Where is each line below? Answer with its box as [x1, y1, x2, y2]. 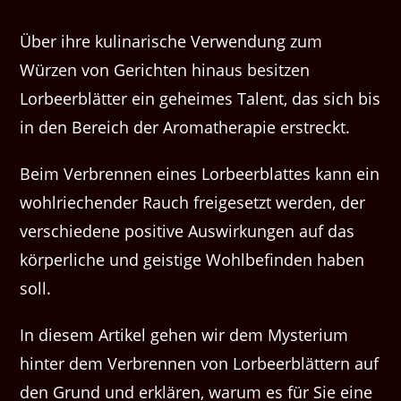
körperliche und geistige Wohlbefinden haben [20, 249, 365, 271]
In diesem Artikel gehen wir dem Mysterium [20, 324, 349, 346]
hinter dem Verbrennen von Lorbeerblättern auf [20, 353, 380, 375]
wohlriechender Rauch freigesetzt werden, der [20, 192, 366, 214]
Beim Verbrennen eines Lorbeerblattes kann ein [20, 163, 380, 185]
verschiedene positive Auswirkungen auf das [20, 220, 355, 243]
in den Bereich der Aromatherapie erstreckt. [20, 116, 351, 139]
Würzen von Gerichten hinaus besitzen [20, 59, 311, 81]
